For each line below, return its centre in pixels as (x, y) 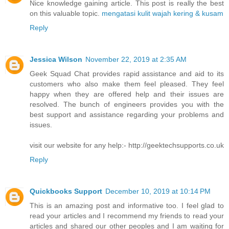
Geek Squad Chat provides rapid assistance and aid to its (127, 74)
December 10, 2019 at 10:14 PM (158, 191)
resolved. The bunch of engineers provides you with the (127, 105)
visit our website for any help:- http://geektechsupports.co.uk (127, 145)
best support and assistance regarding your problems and (127, 115)
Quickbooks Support (66, 191)
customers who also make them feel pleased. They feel (127, 84)
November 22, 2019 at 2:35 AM (136, 60)
